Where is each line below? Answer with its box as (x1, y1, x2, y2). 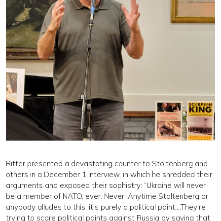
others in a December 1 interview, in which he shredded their (6, 169, 212, 179)
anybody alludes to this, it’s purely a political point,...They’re (6, 202, 206, 212)
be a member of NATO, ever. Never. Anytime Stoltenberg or (6, 191, 208, 201)
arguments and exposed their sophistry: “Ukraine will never (6, 180, 206, 190)
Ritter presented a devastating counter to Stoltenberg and (6, 158, 208, 168)
